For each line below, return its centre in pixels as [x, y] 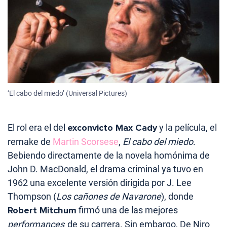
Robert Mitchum [42, 211]
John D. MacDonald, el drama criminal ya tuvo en [105, 169]
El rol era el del [37, 128]
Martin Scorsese [86, 142]
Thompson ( [32, 197]
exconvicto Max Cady [112, 128]
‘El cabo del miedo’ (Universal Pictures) [67, 93]
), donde [177, 197]
